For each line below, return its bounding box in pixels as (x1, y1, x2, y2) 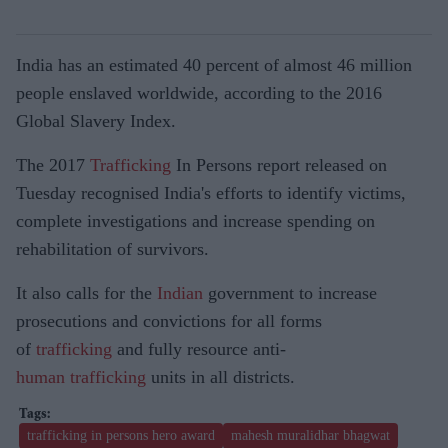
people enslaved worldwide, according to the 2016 (16, 83, 382, 103)
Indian (152, 283, 208, 303)
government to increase (208, 283, 377, 303)
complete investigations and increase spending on (16, 211, 375, 231)
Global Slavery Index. (16, 111, 176, 131)
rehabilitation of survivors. (16, 239, 209, 259)
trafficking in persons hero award (27, 428, 215, 443)
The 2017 (16, 155, 85, 175)
